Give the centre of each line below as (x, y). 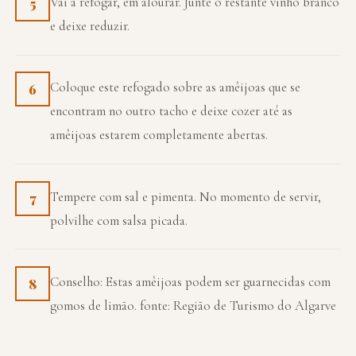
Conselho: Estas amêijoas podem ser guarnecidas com (191, 281)
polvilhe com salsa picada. (119, 220)
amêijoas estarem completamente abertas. (159, 135)
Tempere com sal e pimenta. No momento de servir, (186, 196)
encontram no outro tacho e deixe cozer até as (172, 111)
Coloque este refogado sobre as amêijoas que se (176, 87)
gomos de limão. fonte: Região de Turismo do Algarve (193, 305)
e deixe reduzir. (90, 25)
